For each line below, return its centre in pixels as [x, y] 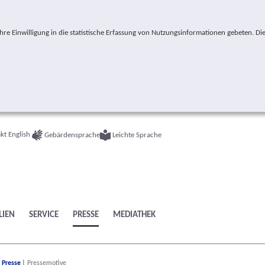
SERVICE [44, 215]
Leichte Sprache [136, 136]
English [19, 135]
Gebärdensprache [71, 135]
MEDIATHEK [134, 215]
